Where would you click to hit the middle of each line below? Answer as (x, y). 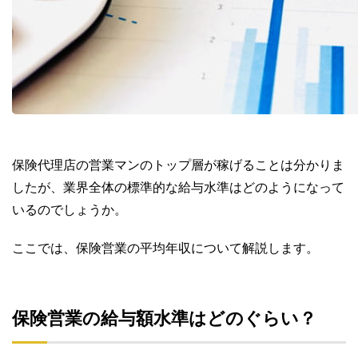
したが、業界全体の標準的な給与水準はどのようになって (178, 188)
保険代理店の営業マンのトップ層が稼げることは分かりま (178, 165)
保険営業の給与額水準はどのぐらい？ (164, 318)
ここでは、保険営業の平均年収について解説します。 (165, 249)
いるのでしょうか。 (70, 210)
